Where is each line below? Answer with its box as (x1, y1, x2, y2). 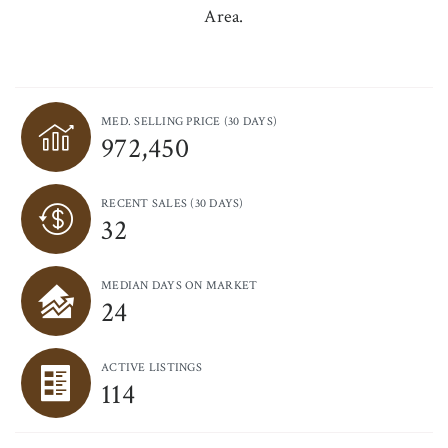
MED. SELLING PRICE (101, 113, 224, 129)
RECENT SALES (101, 195, 191, 211)
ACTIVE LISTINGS (101, 359, 202, 375)
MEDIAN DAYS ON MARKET (101, 277, 258, 293)
